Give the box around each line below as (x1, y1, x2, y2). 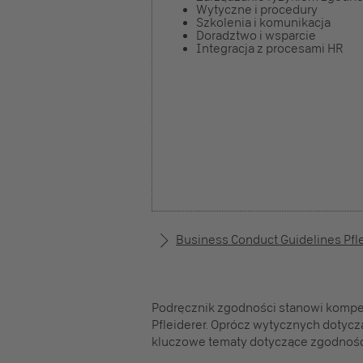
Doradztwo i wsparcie (196, 28, 316, 43)
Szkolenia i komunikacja (196, 15, 331, 30)
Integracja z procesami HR (196, 41, 343, 56)
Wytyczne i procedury (196, 2, 318, 17)
